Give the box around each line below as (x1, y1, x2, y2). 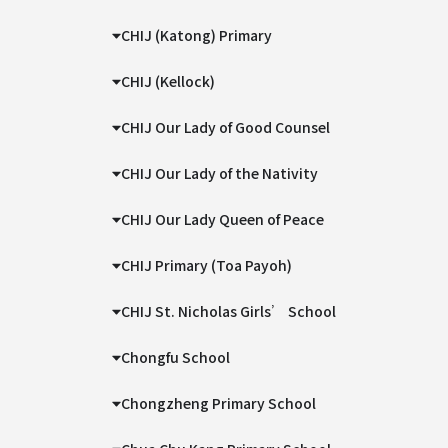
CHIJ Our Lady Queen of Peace (121, 209, 325, 229)
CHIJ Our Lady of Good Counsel (121, 117, 331, 137)
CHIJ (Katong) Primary (121, 25, 273, 45)
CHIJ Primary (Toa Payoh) (121, 255, 293, 275)
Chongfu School (121, 347, 231, 367)
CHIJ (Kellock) (121, 71, 216, 91)
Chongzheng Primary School (121, 393, 317, 413)
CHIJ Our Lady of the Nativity (121, 163, 319, 183)
